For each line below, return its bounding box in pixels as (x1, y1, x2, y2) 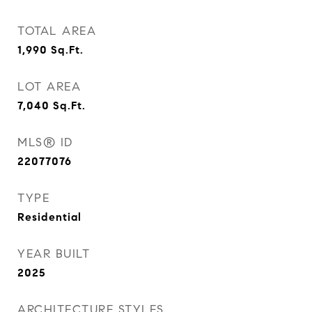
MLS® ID (17, 135, 73, 150)
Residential (17, 210, 81, 224)
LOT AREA (17, 79, 81, 94)
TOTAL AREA (17, 24, 96, 38)
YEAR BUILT (17, 247, 90, 261)
